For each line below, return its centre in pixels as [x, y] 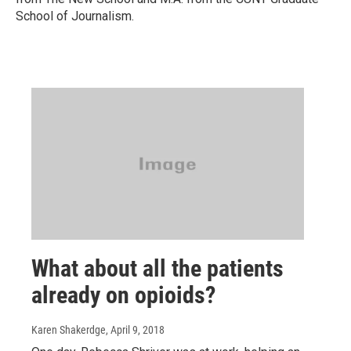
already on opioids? [123, 295]
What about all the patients [157, 269]
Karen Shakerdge [69, 330]
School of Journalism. [75, 16]
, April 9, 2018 [135, 330]
